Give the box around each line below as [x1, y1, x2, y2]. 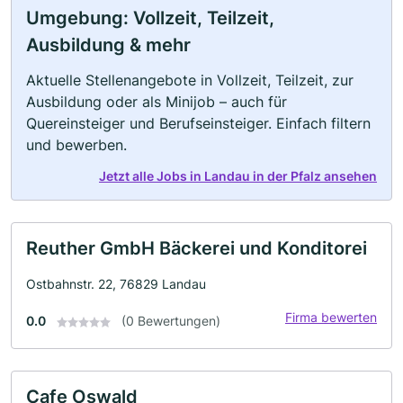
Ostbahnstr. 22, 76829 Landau [26, 276, 206, 291]
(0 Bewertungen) [121, 313, 220, 328]
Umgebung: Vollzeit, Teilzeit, [26, 7, 274, 29]
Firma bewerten [285, 309, 377, 325]
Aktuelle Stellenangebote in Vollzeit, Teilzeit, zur [26, 71, 354, 89]
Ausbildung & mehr [26, 34, 191, 56]
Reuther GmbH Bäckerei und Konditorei [26, 237, 367, 259]
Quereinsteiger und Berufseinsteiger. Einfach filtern [26, 114, 371, 132]
